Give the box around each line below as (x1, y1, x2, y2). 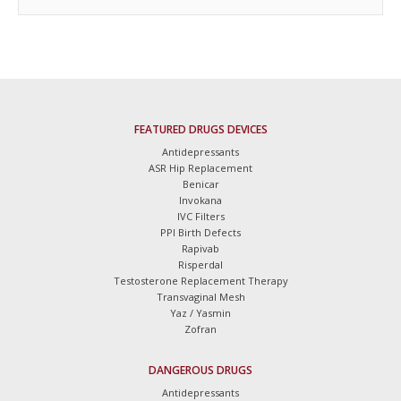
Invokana (179, 193, 222, 208)
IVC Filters (176, 209, 225, 224)
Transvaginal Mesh (156, 290, 245, 304)
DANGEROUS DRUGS (149, 363, 252, 379)
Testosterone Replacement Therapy (113, 274, 288, 288)
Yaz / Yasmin (170, 306, 231, 320)
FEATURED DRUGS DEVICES (133, 122, 268, 138)
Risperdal (178, 258, 223, 272)
